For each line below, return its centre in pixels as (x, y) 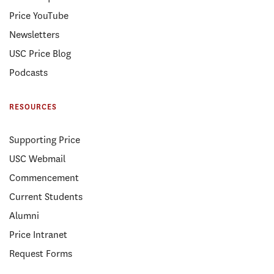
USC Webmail (37, 159)
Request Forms (41, 254)
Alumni (24, 216)
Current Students (46, 197)
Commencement (44, 178)
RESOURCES (33, 107)
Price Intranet (38, 235)
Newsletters (34, 35)
